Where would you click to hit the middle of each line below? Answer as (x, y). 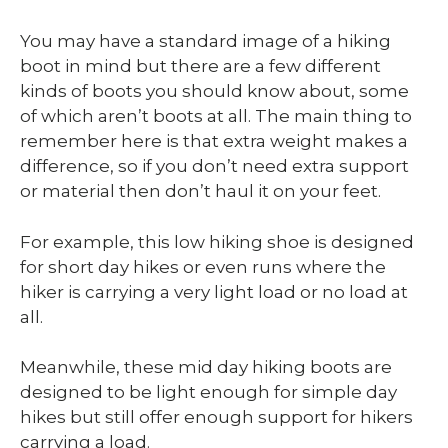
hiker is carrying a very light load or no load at (214, 291)
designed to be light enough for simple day (208, 392)
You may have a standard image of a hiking (205, 41)
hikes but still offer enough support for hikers (216, 417)
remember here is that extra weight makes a (214, 141)
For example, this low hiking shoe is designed (217, 241)
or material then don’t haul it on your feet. (200, 191)
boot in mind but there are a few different (200, 66)
